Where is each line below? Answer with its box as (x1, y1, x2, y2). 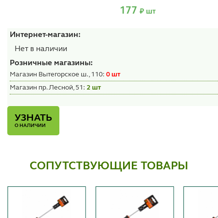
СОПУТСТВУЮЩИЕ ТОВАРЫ (30, 161, 188, 172)
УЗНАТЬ (15, 113, 52, 123)
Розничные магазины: (10, 59, 93, 67)
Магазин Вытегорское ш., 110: (10, 71, 106, 78)
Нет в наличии (15, 45, 67, 53)
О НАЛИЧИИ (15, 123, 46, 128)
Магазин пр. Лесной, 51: (10, 84, 87, 91)
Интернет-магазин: (10, 31, 81, 39)
